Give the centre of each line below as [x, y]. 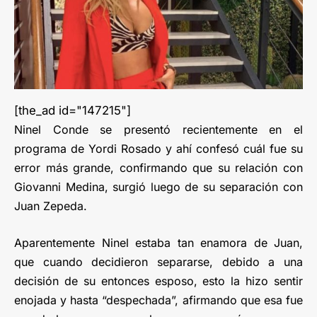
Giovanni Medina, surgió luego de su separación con [158, 186]
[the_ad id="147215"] [73, 110]
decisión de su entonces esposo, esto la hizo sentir [158, 281]
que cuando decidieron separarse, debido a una [158, 261]
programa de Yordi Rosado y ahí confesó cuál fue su [158, 148]
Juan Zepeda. [51, 206]
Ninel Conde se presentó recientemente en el [158, 129]
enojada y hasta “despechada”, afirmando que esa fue [158, 300]
